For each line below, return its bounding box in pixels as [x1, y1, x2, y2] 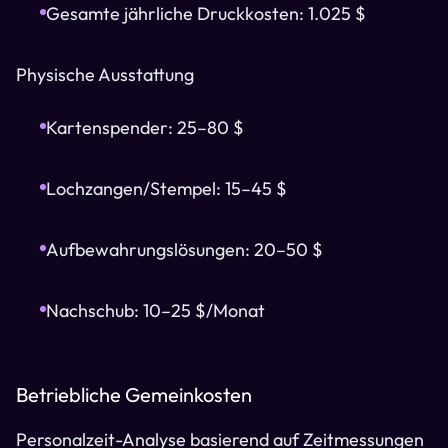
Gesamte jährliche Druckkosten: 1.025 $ [46, 2, 366, 25]
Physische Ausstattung [16, 63, 194, 86]
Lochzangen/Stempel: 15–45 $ [46, 177, 287, 200]
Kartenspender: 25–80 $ [46, 116, 244, 139]
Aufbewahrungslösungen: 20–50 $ [46, 238, 323, 261]
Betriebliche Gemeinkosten [16, 382, 252, 407]
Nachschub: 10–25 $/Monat [46, 299, 265, 322]
